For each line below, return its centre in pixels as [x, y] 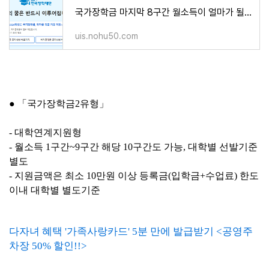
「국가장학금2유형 [58, 104]
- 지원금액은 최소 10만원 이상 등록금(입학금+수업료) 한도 [134, 176]
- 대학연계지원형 [45, 132]
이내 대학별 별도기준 [55, 190]
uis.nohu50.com [107, 36]
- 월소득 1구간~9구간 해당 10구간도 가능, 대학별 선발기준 [133, 147]
